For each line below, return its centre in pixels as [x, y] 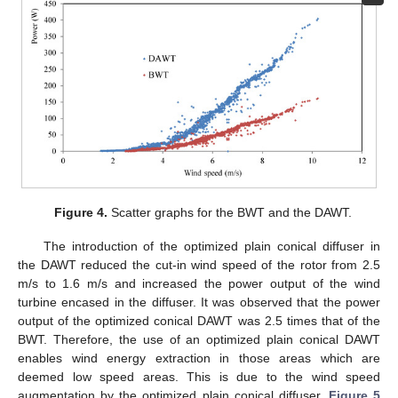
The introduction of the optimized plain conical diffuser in [211, 247]
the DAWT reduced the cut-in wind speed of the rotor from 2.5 [199, 265]
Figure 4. [80, 213]
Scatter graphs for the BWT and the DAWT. [229, 213]
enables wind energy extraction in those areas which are [199, 358]
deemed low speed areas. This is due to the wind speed [199, 377]
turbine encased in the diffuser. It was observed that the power [199, 302]
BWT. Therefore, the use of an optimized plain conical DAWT [199, 340]
